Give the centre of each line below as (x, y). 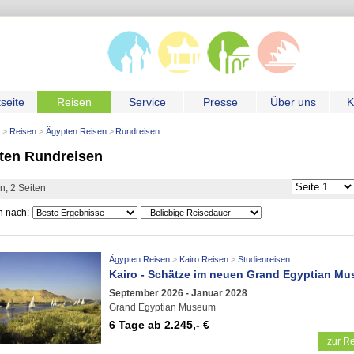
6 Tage (127, 324)
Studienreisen (264, 259)
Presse (220, 102)
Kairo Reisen (203, 259)
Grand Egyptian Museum (162, 307)
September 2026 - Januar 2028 (178, 293)
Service (147, 102)
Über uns (293, 102)
